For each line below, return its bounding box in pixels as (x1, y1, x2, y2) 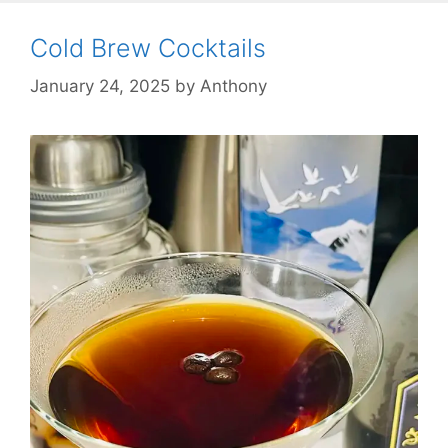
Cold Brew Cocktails (30, 32, 266, 63)
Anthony (200, 76, 267, 97)
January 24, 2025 (30, 76, 170, 97)
